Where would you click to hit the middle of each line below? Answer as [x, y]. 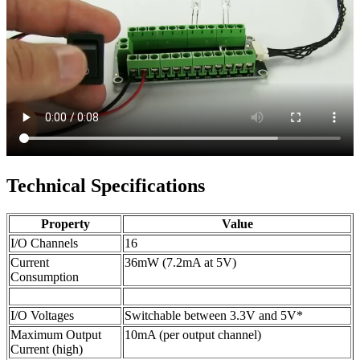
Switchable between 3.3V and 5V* [214, 315]
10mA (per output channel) [193, 334]
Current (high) [47, 349]
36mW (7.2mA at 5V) [180, 262]
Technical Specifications [106, 185]
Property [65, 223]
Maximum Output [56, 334]
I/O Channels [44, 243]
